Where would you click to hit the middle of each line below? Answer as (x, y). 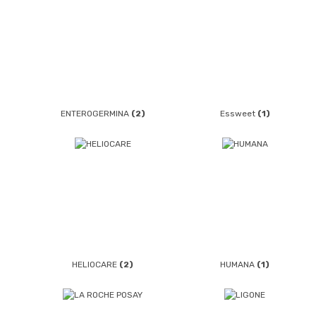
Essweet (238, 114)
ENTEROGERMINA (96, 114)
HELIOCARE (96, 264)
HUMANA (239, 264)
